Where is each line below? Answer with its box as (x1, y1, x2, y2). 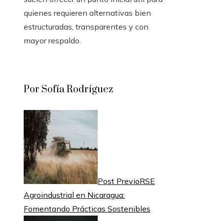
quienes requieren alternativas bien (24, 8, 151, 18)
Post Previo (98, 176, 140, 186)
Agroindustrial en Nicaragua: (24, 190, 125, 200)
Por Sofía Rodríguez (24, 83, 113, 96)
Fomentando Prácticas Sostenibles (24, 204, 150, 214)
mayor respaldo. (24, 36, 81, 46)
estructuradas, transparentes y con (24, 22, 148, 32)
